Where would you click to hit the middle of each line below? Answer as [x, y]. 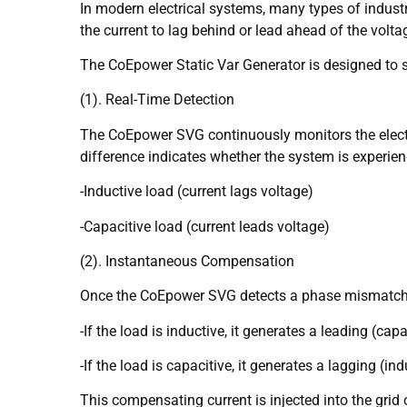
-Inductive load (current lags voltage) [197, 192]
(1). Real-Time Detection [157, 100]
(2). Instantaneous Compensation [187, 261]
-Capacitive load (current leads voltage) [205, 226]
